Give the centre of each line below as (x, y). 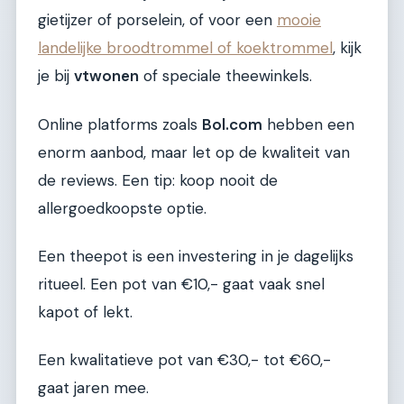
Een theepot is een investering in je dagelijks (196, 256)
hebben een (308, 124)
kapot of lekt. (85, 312)
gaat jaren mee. (93, 388)
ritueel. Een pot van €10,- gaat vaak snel (181, 284)
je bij (56, 76)
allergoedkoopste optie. (122, 208)
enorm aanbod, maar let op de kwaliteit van (194, 152)
